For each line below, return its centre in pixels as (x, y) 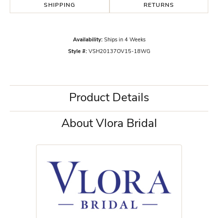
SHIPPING (60, 6)
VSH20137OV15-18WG (119, 52)
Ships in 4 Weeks (125, 40)
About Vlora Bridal (109, 124)
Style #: (77, 52)
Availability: (88, 40)
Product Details (109, 99)
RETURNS (159, 6)
